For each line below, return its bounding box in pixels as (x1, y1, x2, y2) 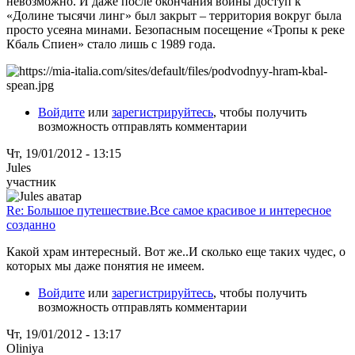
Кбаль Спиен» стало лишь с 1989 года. (6, 36, 216, 51)
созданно (6, 217, 55, 231)
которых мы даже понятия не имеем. (6, 258, 204, 273)
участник (6, 174, 56, 189)
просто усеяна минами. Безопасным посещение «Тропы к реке (6, 22, 345, 36)
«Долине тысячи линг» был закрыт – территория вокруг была (6, 8, 342, 22)
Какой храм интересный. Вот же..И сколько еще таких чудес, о (6, 244, 345, 258)
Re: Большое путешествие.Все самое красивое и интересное (6, 203, 331, 217)
